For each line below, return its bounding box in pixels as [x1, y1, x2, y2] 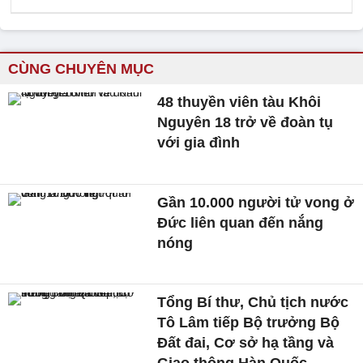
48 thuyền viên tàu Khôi [157, 94, 322, 110]
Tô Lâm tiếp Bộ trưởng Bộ [157, 314, 340, 331]
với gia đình [157, 135, 241, 151]
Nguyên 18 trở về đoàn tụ [157, 114, 334, 130]
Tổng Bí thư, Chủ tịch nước [157, 294, 349, 311]
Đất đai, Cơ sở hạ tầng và [157, 335, 335, 352]
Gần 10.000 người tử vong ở [157, 194, 355, 211]
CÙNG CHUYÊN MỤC [8, 61, 154, 77]
